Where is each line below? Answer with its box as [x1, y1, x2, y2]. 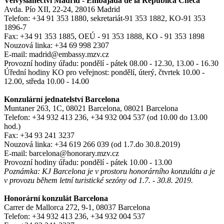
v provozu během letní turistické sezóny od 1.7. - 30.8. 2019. [4, 176, 193, 185]
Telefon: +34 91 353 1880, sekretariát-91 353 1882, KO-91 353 [4, 14, 205, 23]
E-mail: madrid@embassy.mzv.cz [4, 50, 109, 59]
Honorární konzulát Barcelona [4, 194, 108, 203]
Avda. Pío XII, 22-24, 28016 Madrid [4, 5, 120, 14]
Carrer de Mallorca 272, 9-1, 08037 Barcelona [4, 203, 150, 212]
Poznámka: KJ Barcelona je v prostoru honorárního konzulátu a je [4, 167, 215, 176]
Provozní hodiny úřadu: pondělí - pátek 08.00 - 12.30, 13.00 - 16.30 [4, 59, 218, 68]
